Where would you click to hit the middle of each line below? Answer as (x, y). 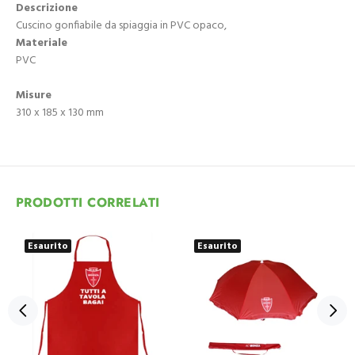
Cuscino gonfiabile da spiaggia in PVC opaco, (121, 26)
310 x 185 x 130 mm (60, 113)
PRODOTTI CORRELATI (88, 202)
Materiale (42, 43)
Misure (34, 95)
